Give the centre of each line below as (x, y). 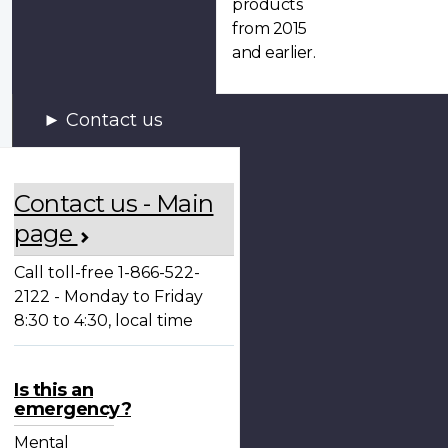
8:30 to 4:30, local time (103, 320)
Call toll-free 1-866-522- (107, 272)
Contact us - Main (114, 203)
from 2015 (269, 29)
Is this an (53, 389)
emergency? (72, 408)
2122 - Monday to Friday (108, 296)
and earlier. (273, 53)
